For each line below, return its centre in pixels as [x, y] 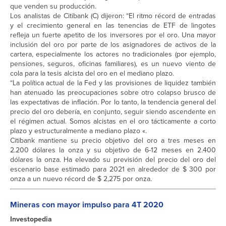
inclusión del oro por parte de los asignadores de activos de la [113, 45]
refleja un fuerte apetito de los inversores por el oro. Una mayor [113, 35]
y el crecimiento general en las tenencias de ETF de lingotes [113, 26]
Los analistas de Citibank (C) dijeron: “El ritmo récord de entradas [113, 16]
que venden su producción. [53, 7]
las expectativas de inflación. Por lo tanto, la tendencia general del [113, 102]
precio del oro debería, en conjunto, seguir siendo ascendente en [113, 112]
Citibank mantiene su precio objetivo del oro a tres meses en [113, 141]
